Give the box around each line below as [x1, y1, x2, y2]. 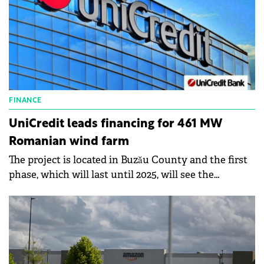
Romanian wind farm [9, 136, 129, 148]
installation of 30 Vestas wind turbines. [9, 183, 192, 196]
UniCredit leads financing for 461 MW [9, 118, 222, 131]
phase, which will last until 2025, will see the [9, 169, 214, 181]
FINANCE [9, 97, 42, 105]
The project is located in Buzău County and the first [9, 154, 247, 167]
